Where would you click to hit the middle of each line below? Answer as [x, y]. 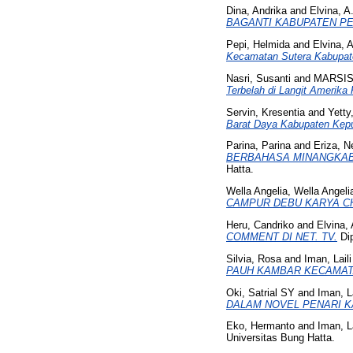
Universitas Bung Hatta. [281, 338]
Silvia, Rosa [254, 258]
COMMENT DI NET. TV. [282, 236]
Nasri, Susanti [258, 78]
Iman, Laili [328, 258]
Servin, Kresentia [266, 112]
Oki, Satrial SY [260, 292]
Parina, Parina [258, 146]
